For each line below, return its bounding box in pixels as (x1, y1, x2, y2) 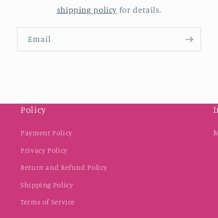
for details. (117, 5, 162, 15)
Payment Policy (20, 128, 73, 137)
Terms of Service (20, 198, 75, 206)
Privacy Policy (20, 145, 68, 154)
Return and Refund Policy (20, 163, 108, 172)
